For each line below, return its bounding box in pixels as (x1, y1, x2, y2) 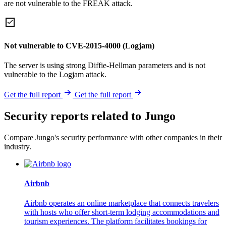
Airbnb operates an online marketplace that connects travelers (24, 199, 219, 208)
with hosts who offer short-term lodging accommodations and (24, 208, 219, 217)
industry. (4, 142, 31, 151)
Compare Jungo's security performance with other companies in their (4, 133, 222, 142)
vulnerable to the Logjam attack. (4, 70, 106, 79)
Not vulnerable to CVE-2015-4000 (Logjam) (4, 41, 154, 50)
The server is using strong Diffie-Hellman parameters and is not (4, 61, 205, 70)
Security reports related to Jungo (4, 109, 176, 123)
